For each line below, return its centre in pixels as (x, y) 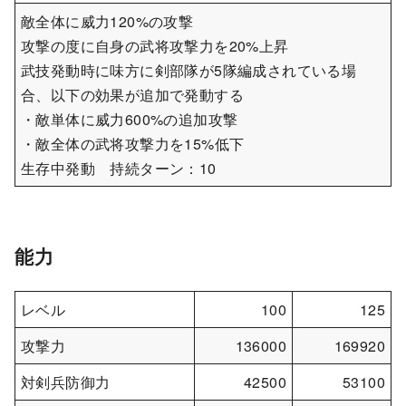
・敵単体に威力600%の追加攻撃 (130, 119)
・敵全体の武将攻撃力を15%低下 (133, 143)
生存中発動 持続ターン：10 (119, 168)
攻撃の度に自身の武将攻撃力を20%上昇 (155, 45)
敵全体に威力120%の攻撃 (107, 21)
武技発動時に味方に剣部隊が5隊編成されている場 (189, 70)
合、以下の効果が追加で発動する (132, 94)
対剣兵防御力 (66, 382)
